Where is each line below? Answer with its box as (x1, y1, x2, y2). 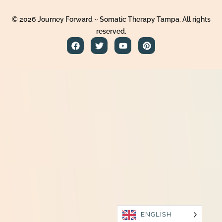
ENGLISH (141, 211, 172, 218)
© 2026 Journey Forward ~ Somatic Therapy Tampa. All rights (11, 15, 211, 24)
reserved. (96, 27, 126, 36)
